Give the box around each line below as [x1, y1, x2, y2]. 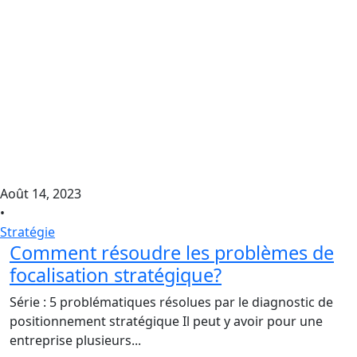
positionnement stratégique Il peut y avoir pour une [10, 312, 323, 330]
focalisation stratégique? [10, 261, 222, 288]
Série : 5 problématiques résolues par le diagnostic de [10, 292, 333, 311]
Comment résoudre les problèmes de [10, 239, 334, 265]
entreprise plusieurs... [10, 331, 141, 349]
